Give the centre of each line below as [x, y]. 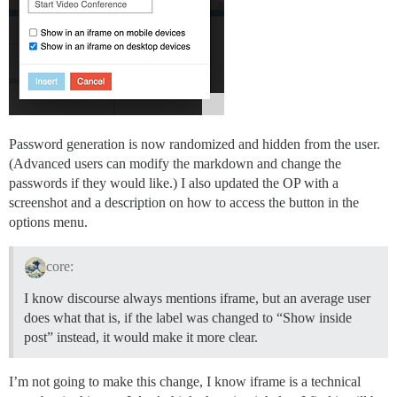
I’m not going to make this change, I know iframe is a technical [185, 382]
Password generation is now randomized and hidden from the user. [195, 144]
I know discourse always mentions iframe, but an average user [197, 299]
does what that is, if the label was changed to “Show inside [188, 318]
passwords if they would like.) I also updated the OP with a [174, 183]
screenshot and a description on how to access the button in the [184, 202]
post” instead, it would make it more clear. [141, 338]
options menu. [48, 222]
